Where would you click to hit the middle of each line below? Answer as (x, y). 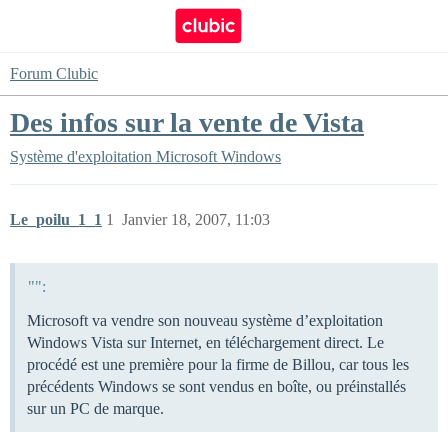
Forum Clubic (54, 73)
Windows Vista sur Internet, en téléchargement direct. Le (205, 342)
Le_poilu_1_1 (56, 219)
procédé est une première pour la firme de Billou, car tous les (218, 364)
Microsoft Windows (218, 156)
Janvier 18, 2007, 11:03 (196, 219)
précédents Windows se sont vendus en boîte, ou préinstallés (216, 386)
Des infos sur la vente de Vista (187, 122)
